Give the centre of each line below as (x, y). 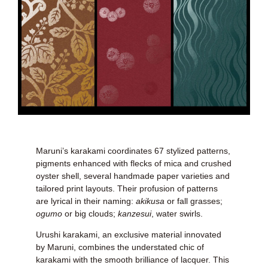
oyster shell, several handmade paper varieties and (133, 176)
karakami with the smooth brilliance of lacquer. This (133, 260)
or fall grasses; (194, 201)
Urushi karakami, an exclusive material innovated (129, 235)
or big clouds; (90, 213)
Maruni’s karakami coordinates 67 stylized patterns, (133, 150)
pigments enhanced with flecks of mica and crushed (134, 163)
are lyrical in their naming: (86, 201)
